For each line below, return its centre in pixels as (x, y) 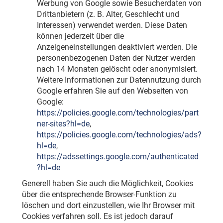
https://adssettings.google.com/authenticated (117, 157)
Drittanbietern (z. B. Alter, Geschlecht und (108, 14)
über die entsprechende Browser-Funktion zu (99, 195)
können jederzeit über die (80, 36)
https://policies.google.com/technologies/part (117, 113)
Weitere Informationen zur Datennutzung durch (119, 80)
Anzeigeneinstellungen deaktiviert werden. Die (117, 47)
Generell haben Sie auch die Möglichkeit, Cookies (107, 184)
